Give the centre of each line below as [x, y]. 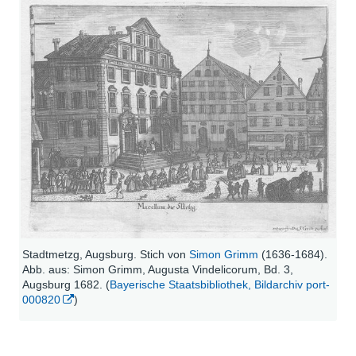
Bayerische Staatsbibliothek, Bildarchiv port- [220, 284]
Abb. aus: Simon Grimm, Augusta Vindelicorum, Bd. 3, [158, 269]
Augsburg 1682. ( [66, 284]
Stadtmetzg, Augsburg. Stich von [106, 254]
